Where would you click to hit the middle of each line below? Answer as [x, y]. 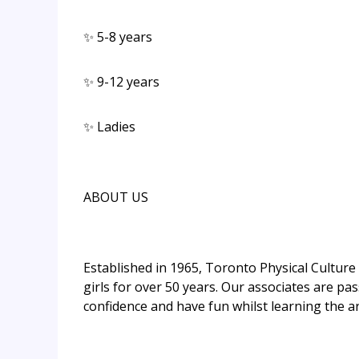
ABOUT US [116, 197]
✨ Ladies [109, 126]
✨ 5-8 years [118, 36]
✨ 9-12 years [121, 81]
